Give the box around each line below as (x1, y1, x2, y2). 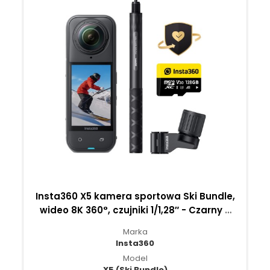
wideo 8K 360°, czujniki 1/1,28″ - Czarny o (39, 204, 231, 217)
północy (116, 218, 154, 231)
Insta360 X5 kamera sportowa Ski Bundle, (35, 190, 235, 203)
